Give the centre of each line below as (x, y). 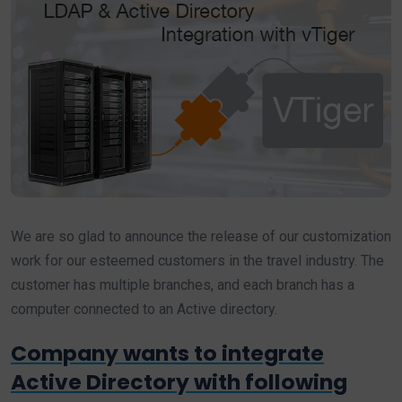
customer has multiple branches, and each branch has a (183, 285)
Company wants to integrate (167, 354)
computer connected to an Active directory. (144, 310)
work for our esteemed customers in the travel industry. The (197, 261)
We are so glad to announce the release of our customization (201, 237)
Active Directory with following (179, 382)
